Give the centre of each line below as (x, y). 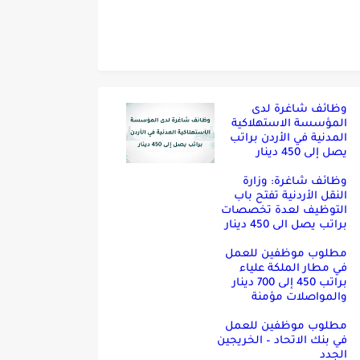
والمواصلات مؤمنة (299, 298)
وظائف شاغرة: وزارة (295, 182)
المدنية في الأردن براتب (288, 139)
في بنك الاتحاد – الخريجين (282, 341)
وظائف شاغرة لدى (299, 110)
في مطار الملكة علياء (293, 269)
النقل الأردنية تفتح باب (290, 196)
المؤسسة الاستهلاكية (289, 124)
